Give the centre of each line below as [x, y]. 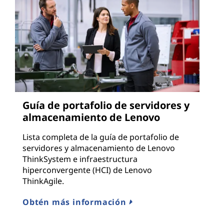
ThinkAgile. [43, 181]
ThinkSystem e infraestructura [80, 159]
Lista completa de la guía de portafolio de [101, 137]
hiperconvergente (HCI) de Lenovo [87, 170]
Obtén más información [76, 202]
